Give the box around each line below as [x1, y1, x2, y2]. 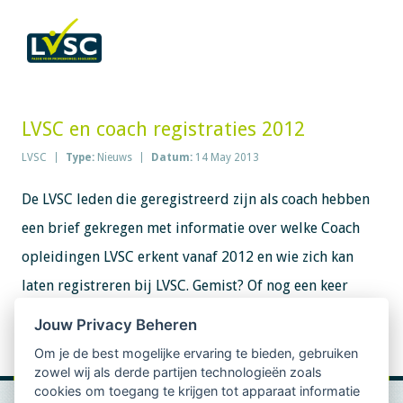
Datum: [150, 151, 195, 164]
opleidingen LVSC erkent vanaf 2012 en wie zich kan [21, 248, 354, 265]
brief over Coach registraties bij [142, 306, 350, 323]
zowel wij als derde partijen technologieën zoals [34, 364, 323, 381]
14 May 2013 [194, 151, 259, 164]
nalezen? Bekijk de [21, 306, 143, 323]
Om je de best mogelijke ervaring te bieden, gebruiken [34, 345, 359, 362]
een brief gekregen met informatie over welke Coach [21, 219, 360, 237]
